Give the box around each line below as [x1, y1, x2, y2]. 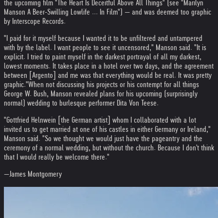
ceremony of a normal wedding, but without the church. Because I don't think [4, 144, 214, 152]
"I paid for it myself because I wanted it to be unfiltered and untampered [4, 34, 202, 42]
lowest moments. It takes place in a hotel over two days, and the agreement [4, 62, 214, 70]
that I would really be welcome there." [4, 153, 109, 161]
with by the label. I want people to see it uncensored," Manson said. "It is [4, 43, 206, 52]
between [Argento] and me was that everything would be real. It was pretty [4, 71, 212, 79]
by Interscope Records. [4, 17, 66, 25]
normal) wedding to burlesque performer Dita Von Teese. [4, 99, 159, 107]
